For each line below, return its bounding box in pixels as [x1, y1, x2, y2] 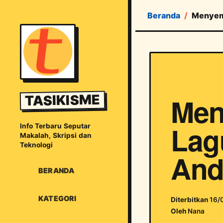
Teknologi [20, 141, 53, 149]
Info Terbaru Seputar [20, 122, 91, 130]
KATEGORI [38, 194, 77, 203]
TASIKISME [24, 92, 101, 109]
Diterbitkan [171, 196, 210, 204]
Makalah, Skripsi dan [20, 131, 92, 140]
